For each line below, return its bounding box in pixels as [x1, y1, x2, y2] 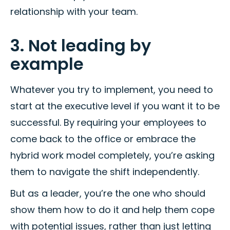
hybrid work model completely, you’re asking [10, 149, 215, 162]
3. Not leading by [10, 34, 151, 57]
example [10, 52, 84, 76]
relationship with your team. [10, 5, 138, 18]
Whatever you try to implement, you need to [10, 83, 213, 97]
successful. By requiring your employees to [10, 116, 206, 129]
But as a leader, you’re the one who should [10, 187, 205, 200]
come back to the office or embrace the [10, 132, 196, 146]
